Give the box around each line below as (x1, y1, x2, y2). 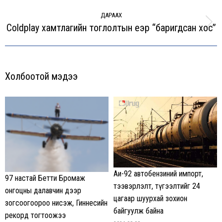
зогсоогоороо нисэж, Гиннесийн (5, 198, 108, 208)
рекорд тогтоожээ (5, 210, 66, 220)
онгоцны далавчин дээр (5, 185, 81, 195)
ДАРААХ (100, 11, 122, 19)
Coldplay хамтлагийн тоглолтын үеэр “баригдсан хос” (6, 21, 216, 34)
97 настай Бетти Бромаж (5, 173, 85, 183)
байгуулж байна (113, 206, 164, 216)
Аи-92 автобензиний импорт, (113, 168, 203, 178)
